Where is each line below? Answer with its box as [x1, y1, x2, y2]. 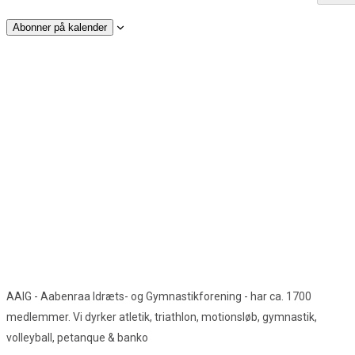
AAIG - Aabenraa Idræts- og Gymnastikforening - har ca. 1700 [6, 290, 311, 303]
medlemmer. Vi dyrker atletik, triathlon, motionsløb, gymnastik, [6, 311, 317, 323]
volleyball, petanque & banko [6, 331, 148, 344]
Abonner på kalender [13, 21, 107, 33]
